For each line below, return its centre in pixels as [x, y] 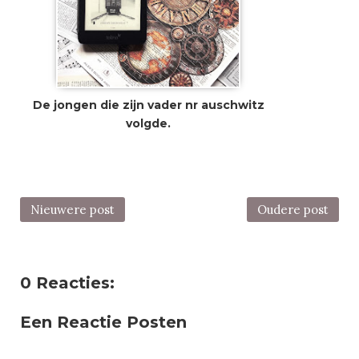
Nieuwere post [73, 210]
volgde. [148, 124]
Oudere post [293, 210]
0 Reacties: [67, 283]
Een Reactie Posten [103, 323]
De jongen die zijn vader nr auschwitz [148, 105]
